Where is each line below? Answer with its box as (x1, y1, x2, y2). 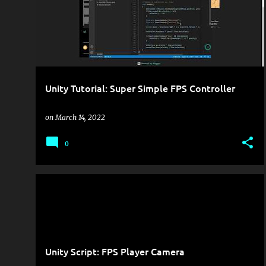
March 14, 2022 (55, 113, 105, 122)
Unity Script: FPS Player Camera (45, 245, 185, 258)
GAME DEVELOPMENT (50, 190, 118, 200)
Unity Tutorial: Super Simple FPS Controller (45, 81, 235, 94)
